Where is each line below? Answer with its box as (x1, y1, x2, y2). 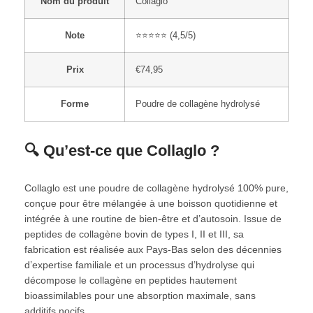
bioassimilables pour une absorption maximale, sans (24, 289, 256, 301)
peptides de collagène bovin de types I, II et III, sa (24, 228, 244, 240)
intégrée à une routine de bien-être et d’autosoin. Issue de (24, 212, 282, 224)
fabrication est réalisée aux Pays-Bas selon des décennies (24, 243, 282, 255)
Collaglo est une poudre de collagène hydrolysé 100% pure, (24, 182, 289, 194)
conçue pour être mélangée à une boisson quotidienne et (24, 197, 277, 209)
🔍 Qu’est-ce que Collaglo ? (24, 141, 219, 159)
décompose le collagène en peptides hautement (24, 274, 237, 286)
